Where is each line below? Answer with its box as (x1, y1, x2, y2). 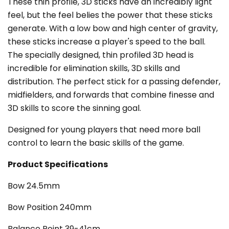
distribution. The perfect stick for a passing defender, (8, 76, 220, 88)
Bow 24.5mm (8, 180, 60, 192)
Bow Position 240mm (8, 201, 91, 214)
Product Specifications (8, 158, 108, 171)
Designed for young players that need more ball (8, 124, 200, 136)
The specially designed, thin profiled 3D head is (8, 49, 194, 61)
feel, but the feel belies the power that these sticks (8, 9, 213, 21)
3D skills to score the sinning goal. (8, 102, 143, 114)
